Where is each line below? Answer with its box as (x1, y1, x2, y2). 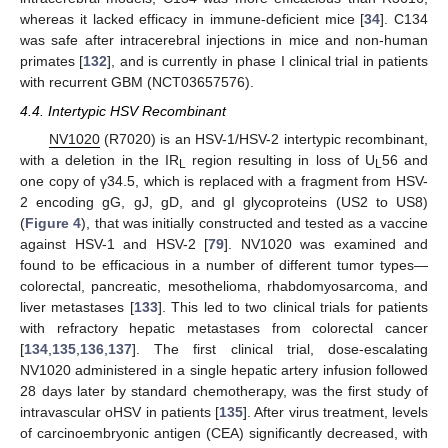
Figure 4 (25, 214, 82, 231)
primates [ (20, 53, 84, 70)
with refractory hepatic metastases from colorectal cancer (20, 319, 428, 336)
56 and (381, 151, 429, 168)
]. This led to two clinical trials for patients (157, 298, 429, 315)
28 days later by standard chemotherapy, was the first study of (20, 382, 428, 399)
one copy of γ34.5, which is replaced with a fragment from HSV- (20, 172, 428, 189)
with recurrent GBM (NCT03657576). (20, 74, 254, 91)
